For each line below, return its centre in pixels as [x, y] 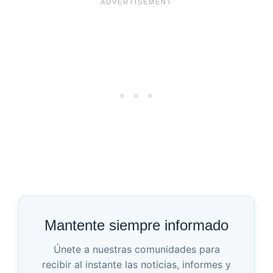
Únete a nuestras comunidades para [136, 250]
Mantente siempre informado [136, 225]
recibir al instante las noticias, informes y [136, 265]
